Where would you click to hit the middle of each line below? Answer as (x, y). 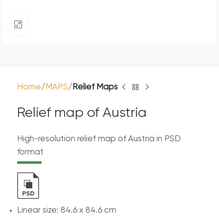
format (30, 152)
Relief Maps (95, 87)
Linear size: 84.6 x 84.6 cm (67, 210)
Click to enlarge (57, 24)
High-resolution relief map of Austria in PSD (99, 139)
